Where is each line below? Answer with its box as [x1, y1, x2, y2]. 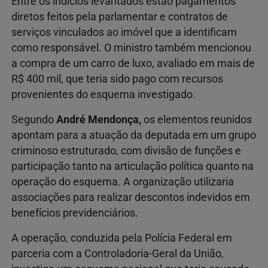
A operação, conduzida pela [11, 232, 145, 245]
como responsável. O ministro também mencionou [11, 42, 251, 54]
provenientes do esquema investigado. [11, 89, 196, 101]
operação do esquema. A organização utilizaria [11, 176, 234, 188]
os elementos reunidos [144, 114, 252, 126]
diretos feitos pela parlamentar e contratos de [11, 11, 228, 23]
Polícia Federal [145, 232, 214, 245]
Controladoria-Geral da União [84, 248, 221, 260]
